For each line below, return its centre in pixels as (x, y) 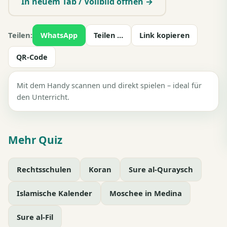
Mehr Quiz (35, 140)
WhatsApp (59, 35)
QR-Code (32, 57)
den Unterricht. (43, 97)
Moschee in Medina (146, 193)
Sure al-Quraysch (161, 169)
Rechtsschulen (44, 169)
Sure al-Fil (35, 217)
